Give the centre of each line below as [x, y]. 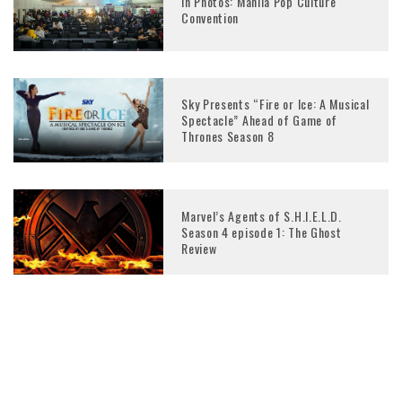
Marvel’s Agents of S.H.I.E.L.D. [262, 215]
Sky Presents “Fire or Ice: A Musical [275, 104]
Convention [210, 17]
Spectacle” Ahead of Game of [260, 120]
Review [199, 248]
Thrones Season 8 [228, 136]
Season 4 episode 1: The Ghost [262, 232]
